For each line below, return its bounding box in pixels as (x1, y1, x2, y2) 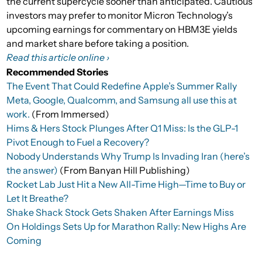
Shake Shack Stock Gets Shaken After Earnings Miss (6, 206, 234, 219)
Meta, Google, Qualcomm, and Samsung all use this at (6, 94, 237, 106)
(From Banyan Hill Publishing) (60, 164, 190, 177)
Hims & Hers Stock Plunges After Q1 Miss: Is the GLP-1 (6, 122, 238, 135)
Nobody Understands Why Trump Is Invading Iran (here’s (6, 150, 250, 163)
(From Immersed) (32, 108, 109, 120)
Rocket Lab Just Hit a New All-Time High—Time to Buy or (6, 178, 246, 191)
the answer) (6, 164, 58, 177)
